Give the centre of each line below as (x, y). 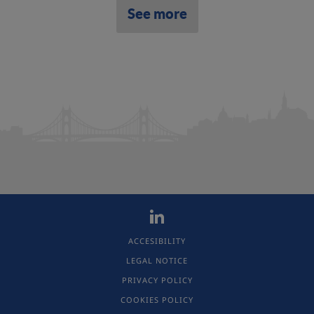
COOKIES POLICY (157, 300)
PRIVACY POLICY (157, 280)
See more (157, 14)
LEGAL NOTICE (157, 260)
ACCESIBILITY (157, 241)
